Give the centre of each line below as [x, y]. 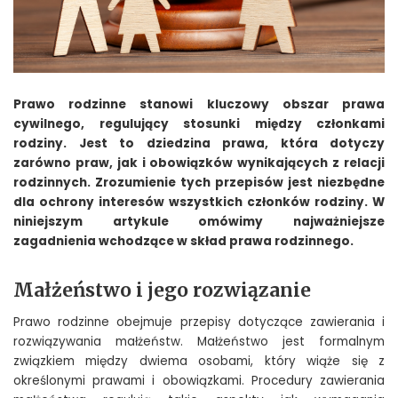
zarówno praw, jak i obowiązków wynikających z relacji [199, 163]
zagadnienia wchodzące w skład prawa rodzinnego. [183, 242]
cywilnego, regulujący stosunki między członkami [199, 124]
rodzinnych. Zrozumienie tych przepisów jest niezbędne [199, 183]
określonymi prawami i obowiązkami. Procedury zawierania [199, 381]
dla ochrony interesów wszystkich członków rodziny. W [199, 203]
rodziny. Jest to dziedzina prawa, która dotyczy [199, 144]
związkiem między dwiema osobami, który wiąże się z [199, 362]
